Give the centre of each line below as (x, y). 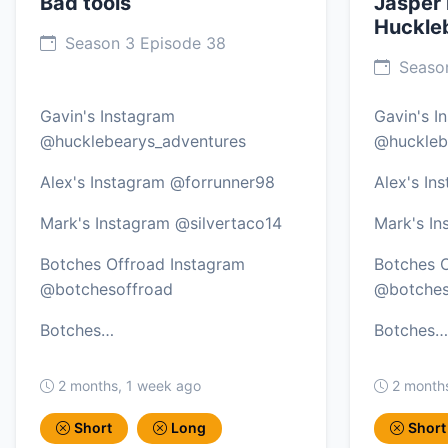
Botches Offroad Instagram (142, 264)
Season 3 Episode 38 (143, 43)
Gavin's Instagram (107, 116)
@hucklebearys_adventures (143, 141)
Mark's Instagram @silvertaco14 (161, 223)
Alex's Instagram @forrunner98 (157, 182)
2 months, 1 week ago (129, 386)
